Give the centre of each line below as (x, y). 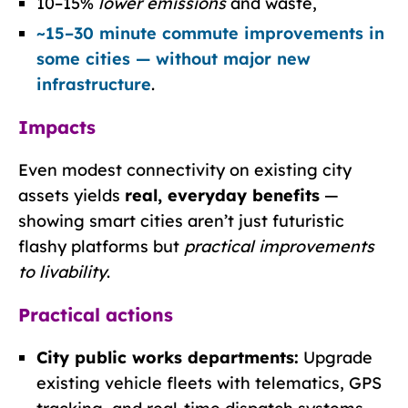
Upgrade (336, 357)
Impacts (57, 127)
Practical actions (96, 314)
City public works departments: (168, 357)
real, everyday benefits (222, 195)
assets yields (71, 195)
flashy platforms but (101, 246)
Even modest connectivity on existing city (185, 169)
